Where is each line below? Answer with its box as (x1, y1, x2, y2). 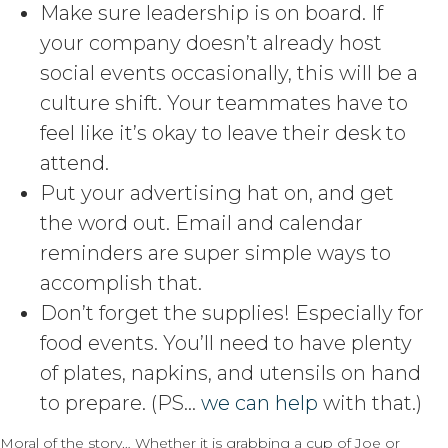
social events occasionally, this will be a (40, 61, 418, 86)
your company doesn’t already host (40, 31, 382, 56)
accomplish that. (40, 271, 202, 296)
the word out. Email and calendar (40, 211, 363, 236)
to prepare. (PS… (40, 391, 201, 416)
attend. (40, 151, 109, 176)
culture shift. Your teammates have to (40, 91, 408, 116)
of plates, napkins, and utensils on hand (40, 361, 421, 386)
